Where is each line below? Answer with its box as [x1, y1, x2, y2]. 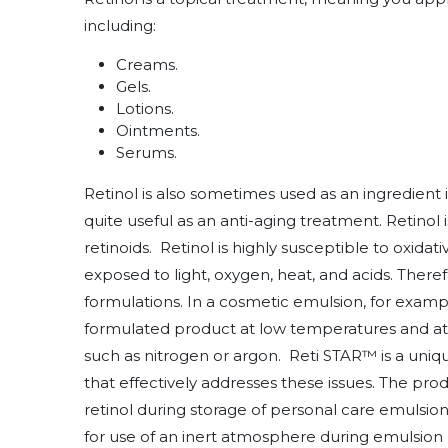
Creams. [116, 55, 178, 74]
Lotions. [116, 99, 174, 118]
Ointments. [116, 121, 200, 140]
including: [84, 16, 156, 35]
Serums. [116, 143, 177, 162]
